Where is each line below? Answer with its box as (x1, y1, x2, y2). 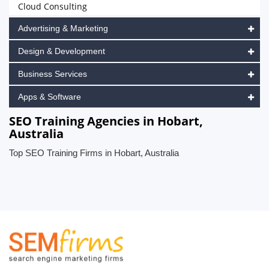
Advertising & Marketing (18, 23, 108, 33)
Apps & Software (18, 92, 81, 101)
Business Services (18, 69, 87, 79)
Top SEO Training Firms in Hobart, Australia (9, 148, 179, 158)
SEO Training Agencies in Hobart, (9, 113, 203, 129)
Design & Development (18, 46, 105, 56)
